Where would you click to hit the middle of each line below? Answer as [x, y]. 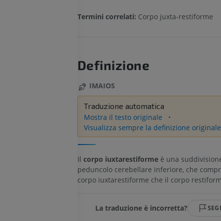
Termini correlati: [108, 17]
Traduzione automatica [124, 106]
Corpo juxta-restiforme [175, 17]
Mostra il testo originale [124, 117]
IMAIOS [102, 86]
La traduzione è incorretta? [141, 208]
